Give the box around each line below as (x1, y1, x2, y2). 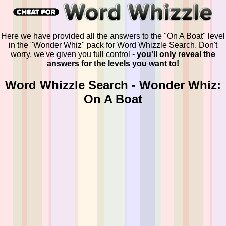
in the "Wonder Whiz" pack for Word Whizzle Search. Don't (9, 40, 217, 49)
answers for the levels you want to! (47, 59, 179, 68)
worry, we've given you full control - (11, 49, 137, 59)
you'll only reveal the (137, 49, 215, 59)
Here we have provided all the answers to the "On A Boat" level (1, 31, 225, 40)
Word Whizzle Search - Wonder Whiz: (5, 78, 221, 92)
